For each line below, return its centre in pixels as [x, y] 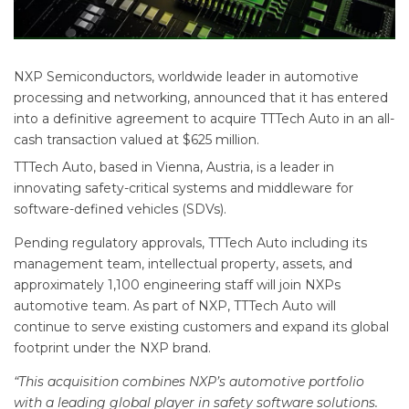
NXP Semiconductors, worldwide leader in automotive [186, 77]
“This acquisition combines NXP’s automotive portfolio [189, 382]
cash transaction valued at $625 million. [136, 140]
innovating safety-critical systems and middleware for [184, 189]
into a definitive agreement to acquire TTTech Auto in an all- [204, 119]
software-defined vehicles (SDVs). [120, 210]
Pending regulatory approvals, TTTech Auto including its [190, 243]
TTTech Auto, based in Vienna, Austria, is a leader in [174, 168]
